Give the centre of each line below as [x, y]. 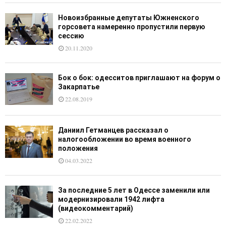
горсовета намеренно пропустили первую [132, 27]
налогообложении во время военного [125, 139]
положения [78, 149]
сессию [71, 36]
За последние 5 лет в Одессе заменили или [134, 190]
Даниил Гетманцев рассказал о [113, 130]
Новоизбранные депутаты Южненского [129, 18]
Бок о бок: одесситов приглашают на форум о [139, 78]
